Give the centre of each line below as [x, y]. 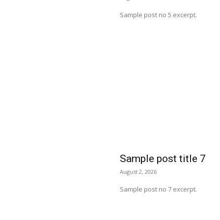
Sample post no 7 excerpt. [158, 189]
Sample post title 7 [163, 159]
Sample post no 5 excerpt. [158, 15]
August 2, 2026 [138, 172]
